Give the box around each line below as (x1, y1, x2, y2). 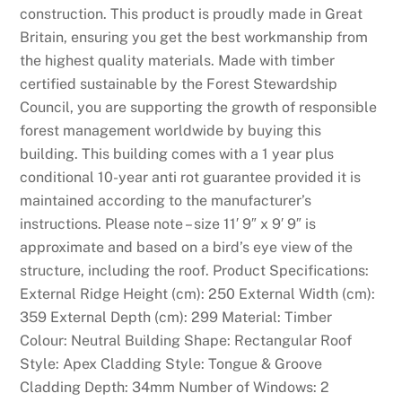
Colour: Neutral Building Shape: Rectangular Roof (20, 332, 353, 350)
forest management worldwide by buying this (20, 122, 322, 140)
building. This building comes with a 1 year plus (20, 145, 335, 163)
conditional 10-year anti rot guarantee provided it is (20, 169, 362, 187)
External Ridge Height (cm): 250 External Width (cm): (20, 285, 376, 303)
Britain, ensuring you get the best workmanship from (20, 29, 369, 47)
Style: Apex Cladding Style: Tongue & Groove (20, 355, 323, 373)
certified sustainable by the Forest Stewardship (20, 75, 338, 93)
